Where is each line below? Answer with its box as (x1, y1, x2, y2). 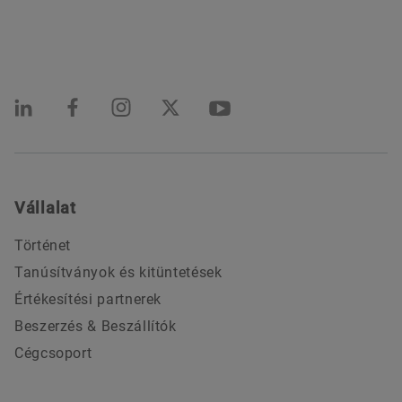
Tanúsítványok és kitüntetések (14, 263, 223, 281)
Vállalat (14, 197, 76, 217)
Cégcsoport (14, 344, 92, 362)
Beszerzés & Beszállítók (14, 317, 177, 335)
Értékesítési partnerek (14, 290, 162, 308)
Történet (14, 236, 72, 254)
